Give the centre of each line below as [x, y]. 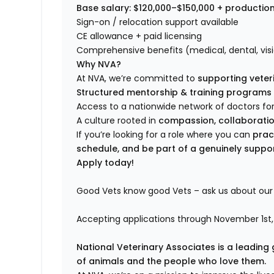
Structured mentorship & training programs [174, 93]
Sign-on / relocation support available [158, 22]
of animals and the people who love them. [172, 261]
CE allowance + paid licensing [139, 36]
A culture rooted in [118, 121]
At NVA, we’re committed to [137, 79]
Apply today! [107, 163]
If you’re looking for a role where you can [165, 135]
